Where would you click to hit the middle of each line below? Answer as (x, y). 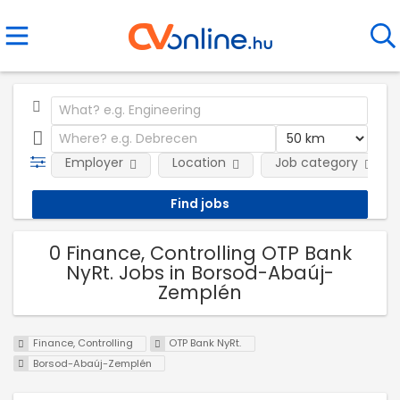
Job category (316, 162)
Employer (94, 162)
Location (199, 162)
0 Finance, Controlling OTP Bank (200, 253)
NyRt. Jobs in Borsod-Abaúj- (200, 272)
